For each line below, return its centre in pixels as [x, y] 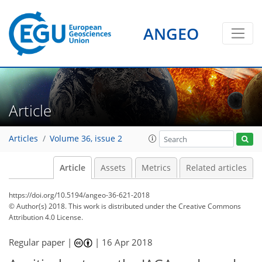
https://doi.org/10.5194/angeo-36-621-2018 [79, 195]
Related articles [216, 168]
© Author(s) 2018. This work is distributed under [87, 206]
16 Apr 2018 [127, 242]
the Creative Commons [204, 206]
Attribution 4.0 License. [46, 217]
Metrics [156, 168]
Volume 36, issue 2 [86, 139]
